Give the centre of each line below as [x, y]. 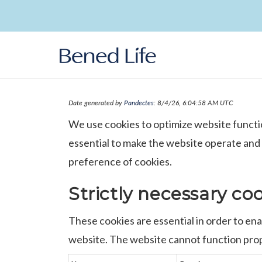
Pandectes [139, 102]
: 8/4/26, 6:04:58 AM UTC [194, 102]
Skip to [32, 8]
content [34, 18]
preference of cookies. [120, 161]
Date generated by [96, 102]
